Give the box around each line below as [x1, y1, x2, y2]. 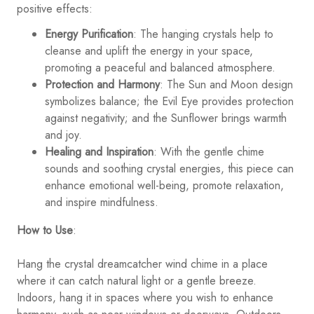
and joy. [45, 127, 82, 144]
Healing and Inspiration [45, 144, 153, 161]
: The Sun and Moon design [160, 76, 293, 93]
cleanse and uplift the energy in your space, [45, 43, 253, 60]
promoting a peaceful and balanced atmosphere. [45, 60, 275, 76]
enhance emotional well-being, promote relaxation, [45, 177, 284, 194]
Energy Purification [45, 26, 133, 43]
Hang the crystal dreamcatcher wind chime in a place [17, 256, 268, 273]
